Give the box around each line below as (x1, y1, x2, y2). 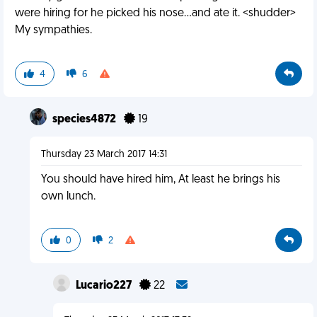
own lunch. (40, 191, 96, 202)
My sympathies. (15, 25, 92, 36)
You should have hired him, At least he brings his (40, 174, 280, 185)
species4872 (52, 114, 118, 125)
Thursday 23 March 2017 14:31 (40, 149, 167, 160)
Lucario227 (75, 280, 134, 292)
